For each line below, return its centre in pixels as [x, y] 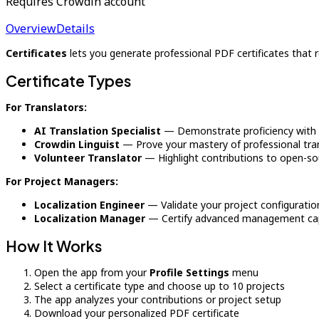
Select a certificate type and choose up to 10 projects [159, 286]
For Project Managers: [62, 181]
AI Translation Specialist [98, 131]
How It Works [54, 246]
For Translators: [46, 107]
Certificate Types [68, 81]
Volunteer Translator [88, 158]
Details [75, 28]
